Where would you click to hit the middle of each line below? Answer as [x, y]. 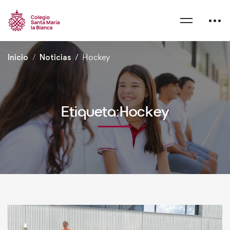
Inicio [18, 57]
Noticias [55, 57]
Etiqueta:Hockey [115, 112]
